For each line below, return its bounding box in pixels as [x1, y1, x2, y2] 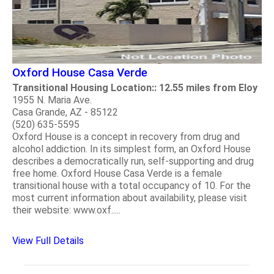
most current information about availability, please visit [12, 191, 247, 204]
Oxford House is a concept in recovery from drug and [12, 130, 240, 143]
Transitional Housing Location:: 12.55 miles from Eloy [12, 81, 257, 94]
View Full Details [12, 234, 84, 246]
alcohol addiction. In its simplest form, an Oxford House [12, 143, 251, 155]
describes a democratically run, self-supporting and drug [12, 155, 254, 167]
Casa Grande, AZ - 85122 [12, 106, 118, 118]
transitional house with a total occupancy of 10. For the [12, 179, 251, 191]
